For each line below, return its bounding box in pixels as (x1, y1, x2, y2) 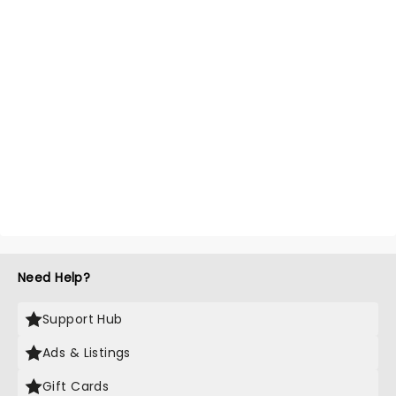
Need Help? (18, 269, 91, 287)
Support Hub (42, 310, 123, 329)
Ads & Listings (42, 344, 131, 362)
